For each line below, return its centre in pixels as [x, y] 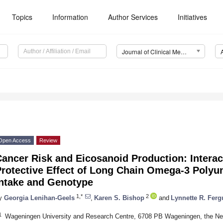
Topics [22, 17]
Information [70, 17]
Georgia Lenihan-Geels [39, 198]
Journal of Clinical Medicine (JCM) [183, 52]
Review [48, 141]
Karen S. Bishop [119, 198]
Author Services [133, 17]
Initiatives [193, 17]
